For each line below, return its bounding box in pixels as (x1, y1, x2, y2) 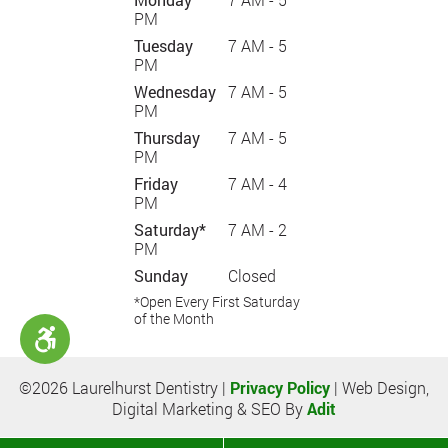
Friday (134, 173, 178, 195)
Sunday (134, 265, 188, 287)
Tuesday (134, 35, 193, 57)
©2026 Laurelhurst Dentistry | (19, 377, 230, 399)
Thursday (134, 127, 200, 149)
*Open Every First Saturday (134, 292, 300, 312)
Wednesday (134, 81, 216, 103)
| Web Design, (330, 377, 429, 399)
